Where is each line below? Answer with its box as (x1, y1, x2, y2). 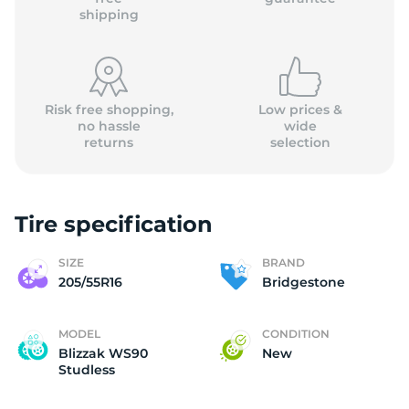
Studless (58, 362, 115, 378)
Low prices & (257, 101, 342, 118)
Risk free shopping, (44, 101, 173, 118)
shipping (79, 6, 139, 23)
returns (84, 134, 134, 151)
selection (269, 134, 330, 151)
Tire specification (15, 211, 213, 237)
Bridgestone (262, 274, 345, 290)
